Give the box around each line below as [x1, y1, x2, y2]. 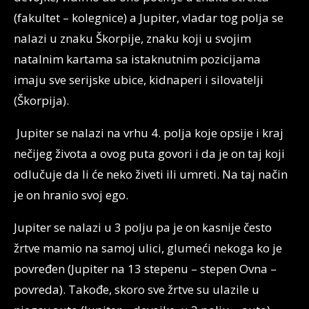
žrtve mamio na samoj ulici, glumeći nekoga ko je [14, 240, 282, 257]
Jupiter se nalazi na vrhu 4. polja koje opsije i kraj [14, 125, 283, 141]
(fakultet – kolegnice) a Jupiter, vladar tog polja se [14, 10, 283, 26]
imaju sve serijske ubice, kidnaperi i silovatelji [14, 72, 263, 88]
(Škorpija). [14, 92, 69, 109]
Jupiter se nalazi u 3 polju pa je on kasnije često [14, 219, 272, 236]
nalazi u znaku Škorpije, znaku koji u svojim [14, 30, 251, 47]
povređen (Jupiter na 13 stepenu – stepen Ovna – [14, 261, 277, 277]
